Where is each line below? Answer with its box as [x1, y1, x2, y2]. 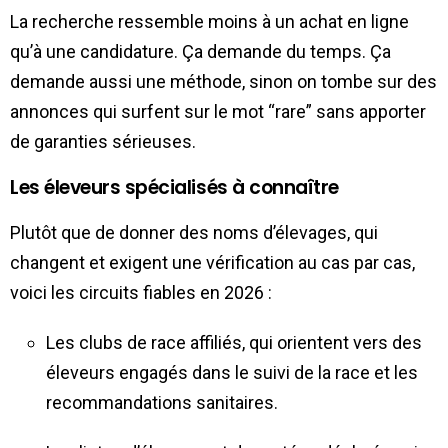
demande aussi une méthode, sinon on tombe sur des [10, 70, 437, 92]
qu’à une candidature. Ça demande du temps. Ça [10, 40, 391, 62]
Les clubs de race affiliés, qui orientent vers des [46, 331, 422, 353]
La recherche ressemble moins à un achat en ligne [10, 10, 409, 32]
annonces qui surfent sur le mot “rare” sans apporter [10, 100, 426, 122]
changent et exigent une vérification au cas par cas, [10, 251, 415, 273]
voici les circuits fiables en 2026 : [10, 281, 272, 303]
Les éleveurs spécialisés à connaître [10, 173, 339, 201]
